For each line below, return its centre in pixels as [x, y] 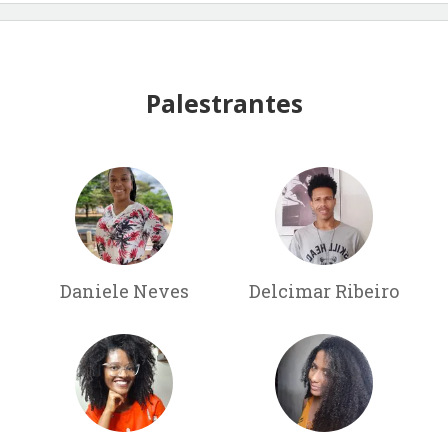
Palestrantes [224, 102]
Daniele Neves [124, 290]
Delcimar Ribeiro [323, 290]
